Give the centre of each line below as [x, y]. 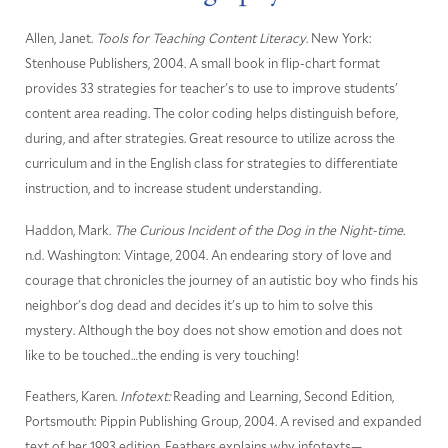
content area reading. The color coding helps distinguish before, [211, 113]
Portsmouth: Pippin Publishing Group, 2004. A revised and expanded [223, 420]
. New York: [338, 38]
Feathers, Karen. [72, 395]
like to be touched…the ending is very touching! [161, 354]
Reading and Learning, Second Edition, [281, 395]
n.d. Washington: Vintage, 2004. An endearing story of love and [208, 254]
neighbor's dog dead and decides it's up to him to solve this [198, 304]
